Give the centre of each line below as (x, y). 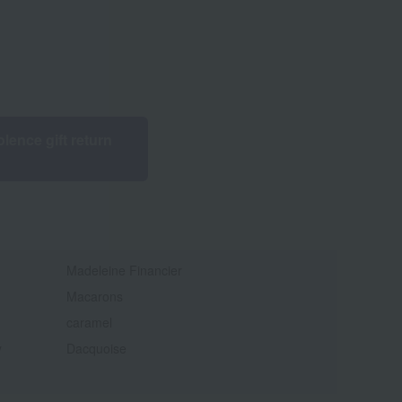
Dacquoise (96, 349)
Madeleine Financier (124, 271)
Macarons (94, 297)
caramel (89, 323)
